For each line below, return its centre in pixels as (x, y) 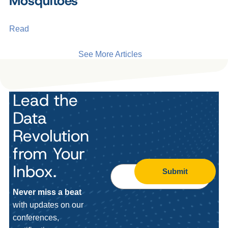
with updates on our (48, 205)
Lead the (45, 100)
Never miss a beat (47, 192)
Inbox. (34, 171)
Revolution (51, 136)
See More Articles (110, 54)
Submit (175, 172)
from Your (49, 153)
